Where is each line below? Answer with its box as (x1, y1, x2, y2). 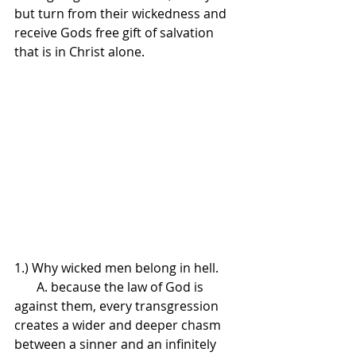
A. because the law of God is (14, 278, 37, 296)
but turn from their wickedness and (14, 5, 230, 22)
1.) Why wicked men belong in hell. (14, 259, 219, 277)
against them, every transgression (14, 297, 222, 315)
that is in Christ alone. (14, 43, 145, 60)
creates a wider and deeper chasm (14, 316, 224, 335)
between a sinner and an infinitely (14, 335, 219, 354)
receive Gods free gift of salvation (14, 24, 217, 41)
